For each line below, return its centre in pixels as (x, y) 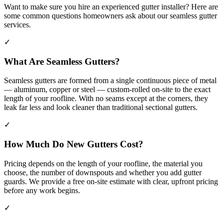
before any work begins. (42, 190)
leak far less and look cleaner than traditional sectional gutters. (101, 108)
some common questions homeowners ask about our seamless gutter (111, 16)
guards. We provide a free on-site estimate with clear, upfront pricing (111, 181)
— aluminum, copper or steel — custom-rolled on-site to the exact (107, 90)
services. (17, 25)
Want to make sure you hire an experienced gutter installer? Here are (111, 7)
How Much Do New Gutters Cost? (74, 144)
